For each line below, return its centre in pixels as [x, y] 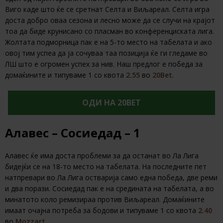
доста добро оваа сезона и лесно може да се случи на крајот [110, 20]
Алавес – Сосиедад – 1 [73, 133]
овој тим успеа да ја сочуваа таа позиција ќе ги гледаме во [106, 53]
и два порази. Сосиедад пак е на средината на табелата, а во [110, 189]
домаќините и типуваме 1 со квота [65, 75]
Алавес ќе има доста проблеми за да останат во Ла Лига [102, 156]
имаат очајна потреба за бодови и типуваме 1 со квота [102, 211]
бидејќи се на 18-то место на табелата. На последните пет [106, 167]
